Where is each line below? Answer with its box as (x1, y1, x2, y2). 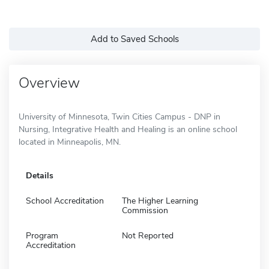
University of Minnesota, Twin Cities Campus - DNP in (19, 110, 220, 122)
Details (26, 169, 53, 181)
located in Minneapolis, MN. (19, 136, 121, 148)
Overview (19, 73, 80, 92)
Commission (122, 204, 168, 216)
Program (26, 229, 58, 241)
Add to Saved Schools (90, 32, 179, 45)
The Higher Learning (122, 195, 198, 207)
